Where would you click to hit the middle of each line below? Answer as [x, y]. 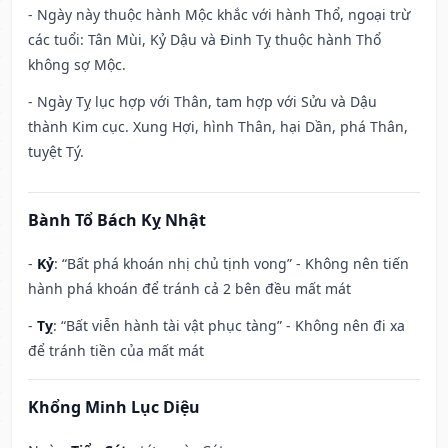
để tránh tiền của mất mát [116, 351]
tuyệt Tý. [56, 152]
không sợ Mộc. [77, 65]
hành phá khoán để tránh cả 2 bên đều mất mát [189, 289]
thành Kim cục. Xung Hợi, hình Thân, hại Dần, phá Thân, [218, 127]
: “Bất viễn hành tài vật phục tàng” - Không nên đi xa [229, 326]
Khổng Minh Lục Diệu [114, 407]
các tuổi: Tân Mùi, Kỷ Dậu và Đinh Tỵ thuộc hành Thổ [204, 40]
